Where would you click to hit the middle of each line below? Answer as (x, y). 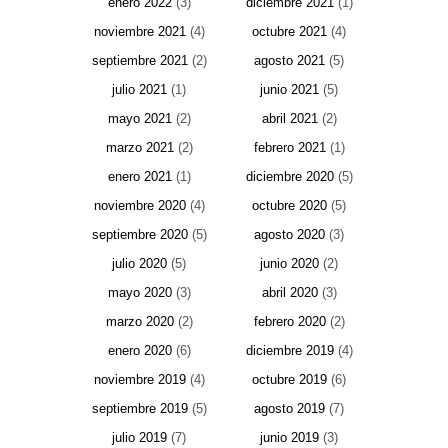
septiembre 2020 (139, 235)
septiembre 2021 (139, 61)
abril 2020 (289, 293)
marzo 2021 (139, 148)
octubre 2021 (289, 32)
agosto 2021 (289, 61)
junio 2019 (289, 438)
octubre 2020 (289, 206)
